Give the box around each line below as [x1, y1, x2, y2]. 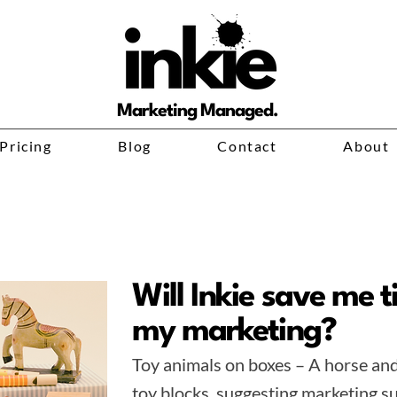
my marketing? [132, 316, 336, 348]
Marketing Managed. [117, 103, 278, 121]
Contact [217, 137, 277, 154]
